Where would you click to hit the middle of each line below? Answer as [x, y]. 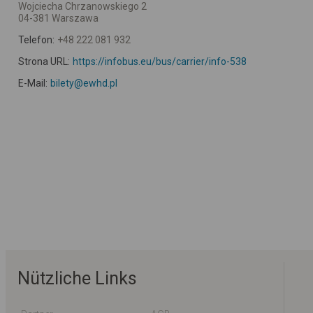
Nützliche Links [77, 278]
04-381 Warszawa [58, 18]
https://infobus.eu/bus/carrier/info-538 [159, 61]
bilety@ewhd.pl [83, 83]
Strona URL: [44, 61]
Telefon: [36, 39]
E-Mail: [33, 83]
